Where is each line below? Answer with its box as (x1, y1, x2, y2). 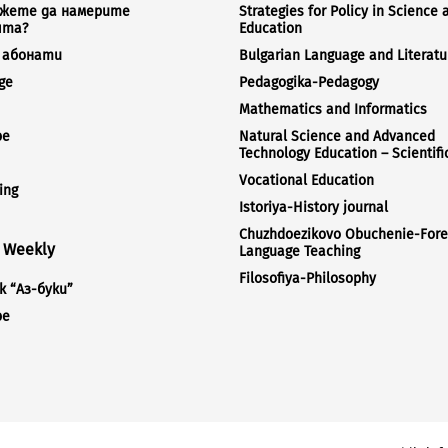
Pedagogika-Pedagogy (239, 74, 379, 92)
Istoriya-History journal (239, 199, 388, 217)
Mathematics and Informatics (239, 101, 427, 119)
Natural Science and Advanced (239, 128, 435, 146)
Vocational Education (239, 172, 374, 190)
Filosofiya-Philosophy (239, 270, 376, 288)
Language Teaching (239, 243, 360, 261)
